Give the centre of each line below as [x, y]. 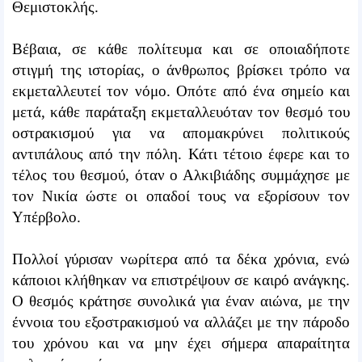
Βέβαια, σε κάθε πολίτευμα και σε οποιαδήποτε [181, 49]
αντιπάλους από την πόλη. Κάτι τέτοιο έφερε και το [181, 154]
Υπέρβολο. [46, 217]
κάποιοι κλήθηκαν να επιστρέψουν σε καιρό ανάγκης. [181, 280]
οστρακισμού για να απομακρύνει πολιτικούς [181, 133]
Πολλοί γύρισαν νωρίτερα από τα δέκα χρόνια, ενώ [181, 259]
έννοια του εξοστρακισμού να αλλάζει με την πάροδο [181, 322]
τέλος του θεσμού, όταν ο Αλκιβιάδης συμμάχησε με [181, 175]
